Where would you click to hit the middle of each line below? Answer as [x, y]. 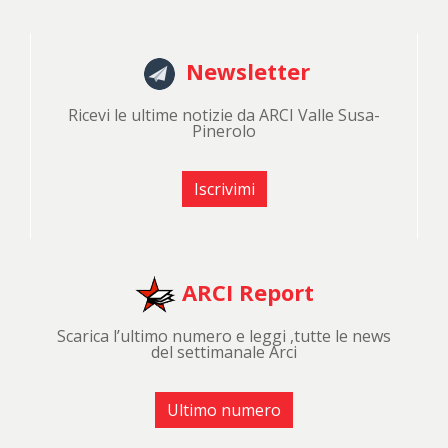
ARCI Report [245, 291]
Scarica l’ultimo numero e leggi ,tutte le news [224, 335]
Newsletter [245, 70]
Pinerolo [224, 130]
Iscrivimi [224, 188]
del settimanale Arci [224, 351]
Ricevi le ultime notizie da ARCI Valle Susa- [224, 114]
